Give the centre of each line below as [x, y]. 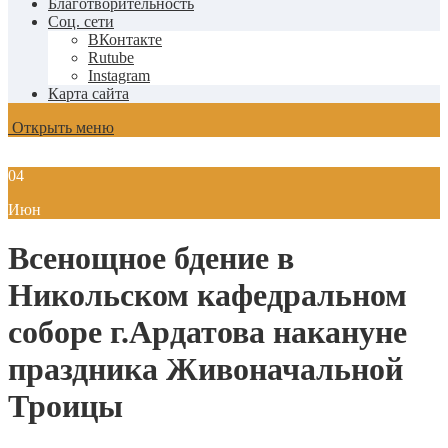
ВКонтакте [125, 39]
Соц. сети [81, 21]
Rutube [111, 57]
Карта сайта [88, 93]
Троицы [65, 406]
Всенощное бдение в [151, 258]
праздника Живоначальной [205, 369]
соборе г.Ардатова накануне [207, 332]
